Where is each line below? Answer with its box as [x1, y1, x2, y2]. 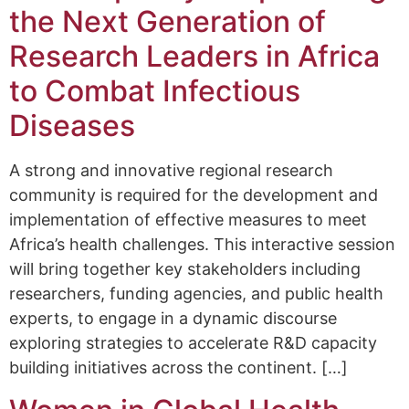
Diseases [9, 108, 135, 144]
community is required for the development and [9, 185, 378, 205]
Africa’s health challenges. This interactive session [9, 235, 395, 255]
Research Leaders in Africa [9, 38, 380, 75]
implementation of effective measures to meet [9, 210, 367, 230]
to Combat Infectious [9, 73, 300, 110]
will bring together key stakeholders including [9, 259, 361, 279]
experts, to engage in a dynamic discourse [9, 309, 337, 329]
